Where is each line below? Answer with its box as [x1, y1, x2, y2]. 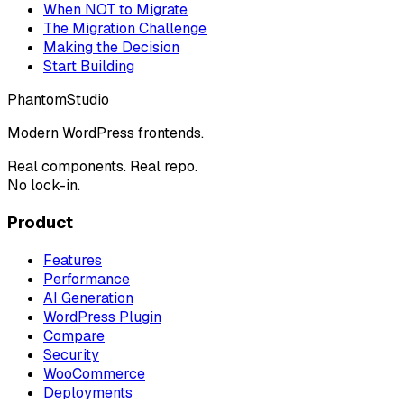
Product [7, 211, 73, 234]
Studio [67, 89, 109, 109]
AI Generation [43, 289, 133, 308]
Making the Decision [43, 37, 179, 57]
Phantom [7, 89, 67, 109]
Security [43, 345, 99, 365]
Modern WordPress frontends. [7, 123, 204, 142]
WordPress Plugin [43, 308, 161, 327]
